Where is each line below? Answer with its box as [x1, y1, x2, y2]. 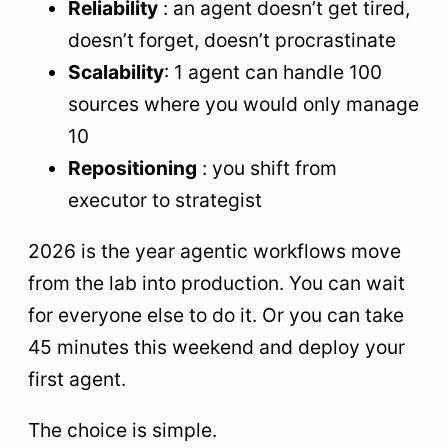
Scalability [68, 60, 164, 84]
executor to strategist [68, 188, 262, 212]
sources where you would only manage [68, 92, 419, 116]
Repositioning [68, 156, 197, 180]
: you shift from [197, 156, 337, 180]
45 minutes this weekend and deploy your [28, 335, 405, 360]
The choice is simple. [28, 418, 217, 443]
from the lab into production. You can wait [28, 271, 405, 296]
